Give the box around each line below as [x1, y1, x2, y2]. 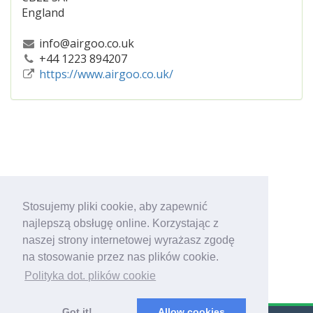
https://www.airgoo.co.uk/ [38, 66, 173, 82]
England [22, 5, 64, 20]
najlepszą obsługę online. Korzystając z [22, 217, 219, 230]
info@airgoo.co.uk [36, 36, 134, 51]
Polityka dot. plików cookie [24, 270, 156, 282]
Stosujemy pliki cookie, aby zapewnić [22, 201, 208, 213]
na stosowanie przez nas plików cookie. [22, 251, 219, 263]
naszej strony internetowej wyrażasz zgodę [22, 234, 235, 247]
